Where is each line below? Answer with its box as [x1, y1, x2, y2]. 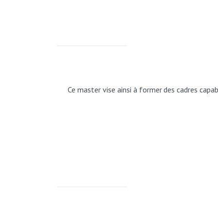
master [77, 85, 101, 94]
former [139, 85, 162, 94]
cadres [177, 85, 198, 94]
